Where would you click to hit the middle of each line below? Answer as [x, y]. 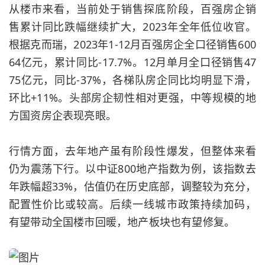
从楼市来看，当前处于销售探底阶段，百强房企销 [132, 9]
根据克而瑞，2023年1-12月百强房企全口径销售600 [132, 44]
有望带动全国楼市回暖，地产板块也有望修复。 [122, 222]
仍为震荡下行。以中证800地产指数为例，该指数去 [132, 169]
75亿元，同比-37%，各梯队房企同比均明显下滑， [132, 80]
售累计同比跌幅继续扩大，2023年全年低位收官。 [132, 27]
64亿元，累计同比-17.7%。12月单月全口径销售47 [132, 62]
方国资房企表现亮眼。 [63, 115]
